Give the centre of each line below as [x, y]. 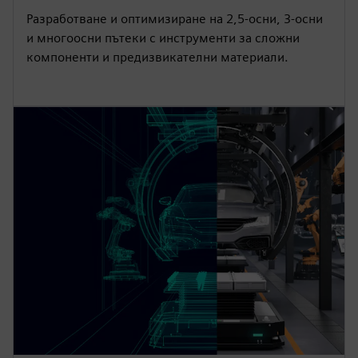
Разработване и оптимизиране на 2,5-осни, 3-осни [175, 18]
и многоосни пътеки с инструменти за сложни [163, 38]
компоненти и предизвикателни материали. [157, 57]
